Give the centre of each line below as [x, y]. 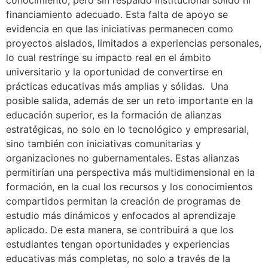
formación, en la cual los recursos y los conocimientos [129, 187]
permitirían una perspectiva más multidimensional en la [130, 173]
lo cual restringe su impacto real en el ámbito [109, 58]
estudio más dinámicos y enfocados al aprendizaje [121, 216]
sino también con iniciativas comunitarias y [103, 144]
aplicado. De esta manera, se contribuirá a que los [120, 230]
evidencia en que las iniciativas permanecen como [120, 29]
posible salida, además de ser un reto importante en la [130, 101]
